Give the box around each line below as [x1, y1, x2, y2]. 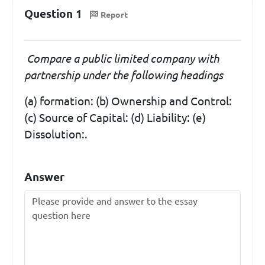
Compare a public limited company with [24, 51, 219, 65]
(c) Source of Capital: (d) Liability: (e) [24, 111, 206, 124]
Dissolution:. [24, 127, 88, 141]
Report [101, 9, 128, 20]
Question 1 [24, 7, 82, 20]
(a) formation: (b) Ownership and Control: [24, 94, 232, 108]
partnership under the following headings [24, 68, 223, 82]
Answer [24, 170, 64, 183]
